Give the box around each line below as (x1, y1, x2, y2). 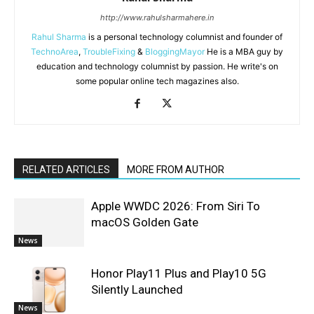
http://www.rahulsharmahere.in (100, 13, 214, 22)
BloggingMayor (145, 46, 205, 57)
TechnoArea (31, 46, 78, 57)
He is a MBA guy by (205, 46, 283, 57)
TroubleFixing (83, 46, 135, 57)
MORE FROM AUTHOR (127, 164, 224, 175)
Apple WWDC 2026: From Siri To (91, 199, 260, 213)
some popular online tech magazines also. (75, 76, 239, 86)
